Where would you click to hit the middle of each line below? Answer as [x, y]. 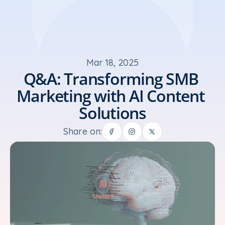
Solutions [113, 113]
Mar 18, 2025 [113, 63]
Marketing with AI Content [111, 96]
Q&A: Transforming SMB [111, 79]
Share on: [82, 131]
